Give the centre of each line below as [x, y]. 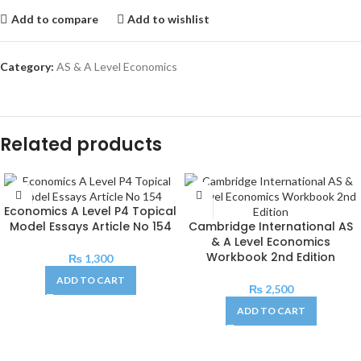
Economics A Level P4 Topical [90, 211]
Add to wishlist [169, 19]
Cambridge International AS [271, 226]
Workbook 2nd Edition [271, 257]
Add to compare [54, 19]
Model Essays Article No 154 [90, 226]
